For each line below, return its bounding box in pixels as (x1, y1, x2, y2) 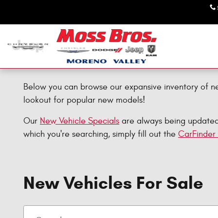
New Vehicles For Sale (23, 172, 203, 194)
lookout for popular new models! (23, 95, 145, 105)
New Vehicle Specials (40, 116, 119, 126)
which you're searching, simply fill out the (23, 129, 178, 139)
